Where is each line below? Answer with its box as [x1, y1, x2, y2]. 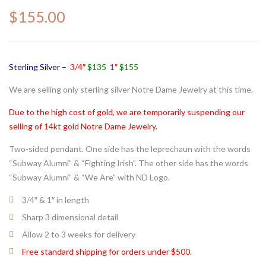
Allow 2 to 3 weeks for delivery [22, 229, 135, 239]
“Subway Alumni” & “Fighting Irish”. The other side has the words [9, 158, 248, 168]
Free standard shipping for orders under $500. [22, 246, 192, 256]
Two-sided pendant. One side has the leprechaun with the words [9, 144, 251, 154]
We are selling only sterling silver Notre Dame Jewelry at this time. [9, 84, 253, 94]
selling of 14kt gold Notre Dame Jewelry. [9, 121, 159, 131]
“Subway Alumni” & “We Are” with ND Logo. [9, 172, 170, 182]
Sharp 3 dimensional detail [22, 212, 118, 222]
